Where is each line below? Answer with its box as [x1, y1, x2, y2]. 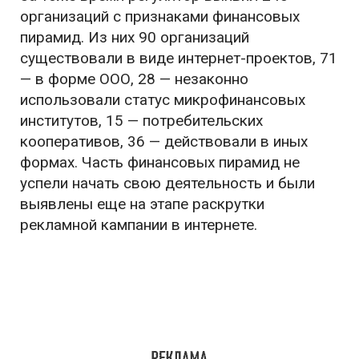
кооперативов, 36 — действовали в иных [20, 132, 308, 151]
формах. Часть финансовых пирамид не [20, 153, 300, 171]
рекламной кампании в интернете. [20, 216, 257, 234]
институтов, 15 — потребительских [20, 111, 263, 130]
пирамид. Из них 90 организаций [20, 28, 249, 46]
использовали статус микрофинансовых [20, 91, 305, 109]
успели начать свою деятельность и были [20, 174, 315, 192]
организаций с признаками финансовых [20, 7, 300, 26]
